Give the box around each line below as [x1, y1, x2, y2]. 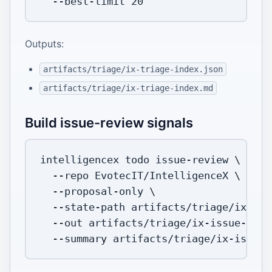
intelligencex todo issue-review [40, 154, 234, 166]
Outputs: [25, 38, 64, 50]
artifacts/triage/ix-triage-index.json [42, 64, 223, 75]
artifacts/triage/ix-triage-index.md [42, 83, 213, 93]
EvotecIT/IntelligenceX [89, 169, 234, 182]
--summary [52, 233, 107, 245]
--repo [52, 169, 89, 182]
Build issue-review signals [25, 115, 193, 131]
